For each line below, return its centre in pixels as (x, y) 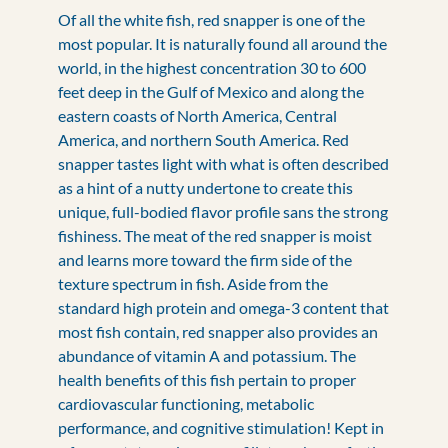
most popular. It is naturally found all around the (222, 43)
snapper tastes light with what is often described (223, 163)
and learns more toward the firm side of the (205, 259)
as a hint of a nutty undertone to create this (205, 187)
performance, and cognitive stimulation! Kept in (221, 427)
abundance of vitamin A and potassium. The (207, 355)
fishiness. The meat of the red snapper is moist (215, 235)
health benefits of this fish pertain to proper (207, 379)
